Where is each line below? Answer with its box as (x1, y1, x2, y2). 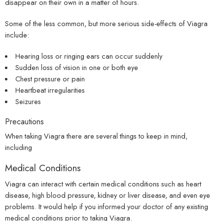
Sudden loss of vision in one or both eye (15, 62, 138, 73)
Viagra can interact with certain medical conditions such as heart (5, 179, 201, 189)
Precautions (5, 115, 44, 127)
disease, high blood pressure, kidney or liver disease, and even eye (5, 190, 210, 201)
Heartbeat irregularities (15, 84, 85, 95)
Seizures (15, 96, 41, 107)
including (5, 142, 32, 152)
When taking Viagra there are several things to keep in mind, (5, 130, 187, 141)
